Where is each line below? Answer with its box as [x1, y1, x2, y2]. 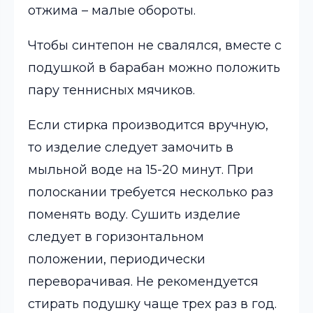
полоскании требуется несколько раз [28, 184, 273, 200]
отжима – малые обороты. [28, 3, 196, 18]
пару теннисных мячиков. [28, 82, 195, 98]
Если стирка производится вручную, [28, 117, 268, 133]
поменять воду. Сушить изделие [28, 207, 240, 222]
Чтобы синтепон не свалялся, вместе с [28, 38, 282, 53]
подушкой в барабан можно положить [28, 60, 280, 75]
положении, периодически [28, 252, 205, 267]
